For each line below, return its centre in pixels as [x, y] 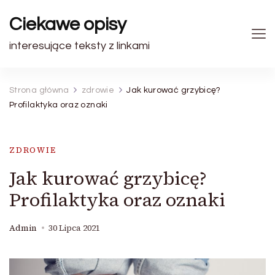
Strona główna [39, 90]
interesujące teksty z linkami [79, 46]
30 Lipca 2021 [74, 228]
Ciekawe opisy [68, 24]
